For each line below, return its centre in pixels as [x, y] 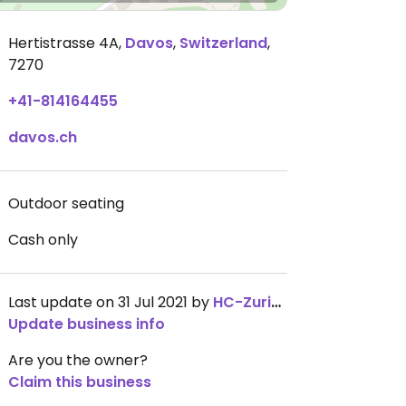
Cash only [43, 240]
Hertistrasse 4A [63, 43]
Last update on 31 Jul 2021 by [111, 302]
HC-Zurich [242, 302]
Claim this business [80, 382]
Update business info [87, 324]
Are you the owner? [78, 360]
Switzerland [223, 43]
